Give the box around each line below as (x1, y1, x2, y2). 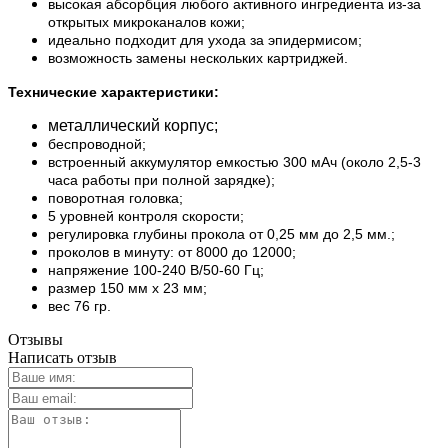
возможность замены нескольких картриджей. (48, 49, 348, 66)
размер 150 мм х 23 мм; (48, 279, 207, 296)
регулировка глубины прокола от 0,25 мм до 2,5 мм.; (48, 225, 395, 242)
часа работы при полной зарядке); (48, 171, 275, 188)
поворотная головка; (48, 189, 183, 206)
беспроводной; (48, 135, 146, 152)
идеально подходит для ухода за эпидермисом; (48, 31, 362, 48)
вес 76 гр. (48, 297, 111, 314)
